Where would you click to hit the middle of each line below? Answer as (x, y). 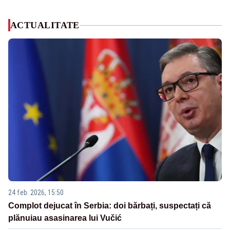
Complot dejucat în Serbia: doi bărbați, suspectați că (110, 205)
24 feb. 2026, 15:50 (36, 192)
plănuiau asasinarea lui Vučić (65, 218)
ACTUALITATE (45, 25)
